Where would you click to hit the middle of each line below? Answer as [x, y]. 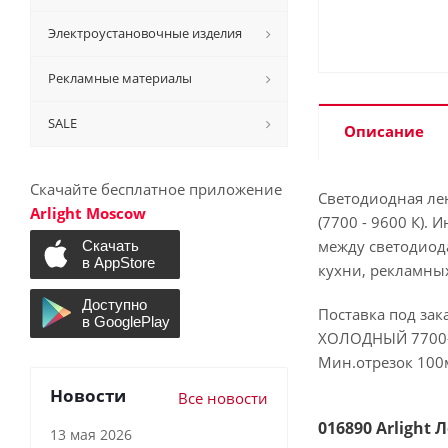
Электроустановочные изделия [145, 33]
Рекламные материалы [120, 78]
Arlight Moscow [88, 213]
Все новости [223, 397]
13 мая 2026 [91, 434]
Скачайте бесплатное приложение [156, 189]
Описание [384, 131]
